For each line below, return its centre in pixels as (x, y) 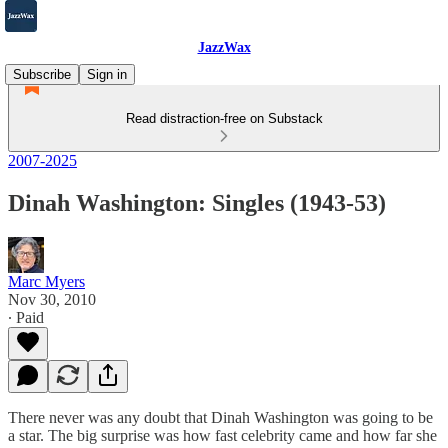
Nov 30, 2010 (52, 299)
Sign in (107, 74)
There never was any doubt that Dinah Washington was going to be (220, 417)
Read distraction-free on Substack (224, 118)
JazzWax (224, 47)
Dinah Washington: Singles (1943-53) (197, 202)
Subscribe (42, 74)
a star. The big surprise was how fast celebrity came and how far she (222, 435)
